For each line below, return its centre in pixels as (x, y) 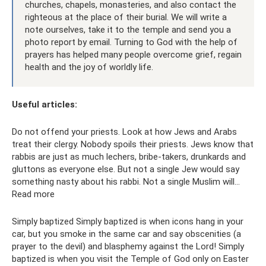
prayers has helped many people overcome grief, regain (133, 55)
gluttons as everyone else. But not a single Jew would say (126, 169)
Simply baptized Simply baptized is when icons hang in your (128, 221)
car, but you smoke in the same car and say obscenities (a (126, 234)
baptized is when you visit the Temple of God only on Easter (130, 259)
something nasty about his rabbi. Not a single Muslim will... (126, 182)
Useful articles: (45, 104)
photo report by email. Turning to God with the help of (131, 42)
